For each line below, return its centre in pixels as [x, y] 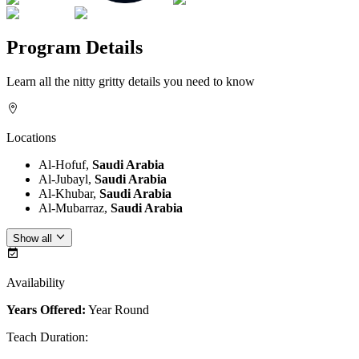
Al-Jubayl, [67, 179]
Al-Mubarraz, [75, 208]
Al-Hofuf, [65, 165]
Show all [32, 238]
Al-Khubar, [69, 194]
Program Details [75, 48]
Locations [31, 138]
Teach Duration [46, 337]
